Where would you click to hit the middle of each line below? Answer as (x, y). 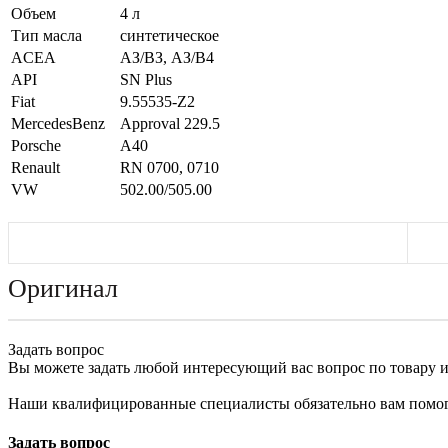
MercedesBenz (58, 123)
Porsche (36, 145)
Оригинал (63, 288)
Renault (35, 167)
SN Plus (146, 79)
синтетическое (169, 35)
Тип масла (46, 35)
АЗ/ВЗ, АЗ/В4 (167, 57)
